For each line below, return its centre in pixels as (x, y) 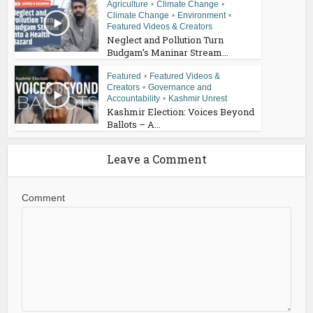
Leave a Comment (156, 159)
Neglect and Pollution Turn (166, 40)
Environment (202, 16)
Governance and (180, 88)
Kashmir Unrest (198, 99)
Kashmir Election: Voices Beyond (181, 112)
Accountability (134, 99)
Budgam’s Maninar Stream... (168, 53)
